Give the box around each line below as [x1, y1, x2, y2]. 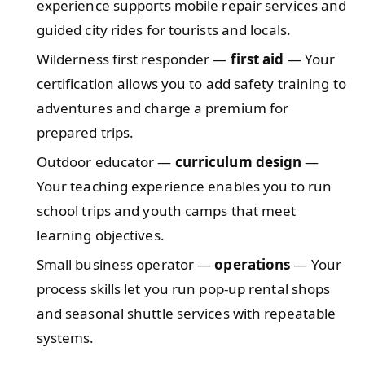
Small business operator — [36, 254, 215, 274]
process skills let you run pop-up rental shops [36, 279, 331, 298]
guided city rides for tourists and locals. [36, 20, 291, 39]
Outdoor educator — [36, 152, 175, 171]
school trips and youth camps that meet [36, 200, 297, 220]
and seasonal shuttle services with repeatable [36, 303, 336, 323]
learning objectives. [36, 225, 165, 244]
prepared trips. [36, 122, 134, 142]
